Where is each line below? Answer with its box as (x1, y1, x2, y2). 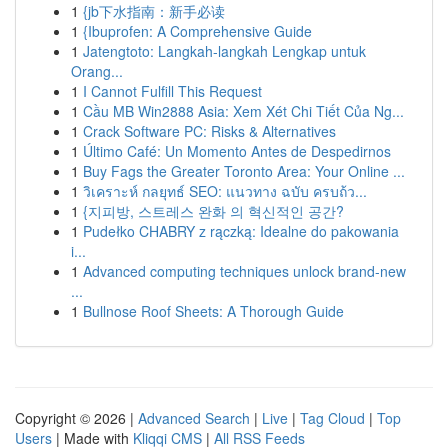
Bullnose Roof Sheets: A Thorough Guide (83, 301, 344, 321)
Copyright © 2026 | (15, 408, 138, 428)
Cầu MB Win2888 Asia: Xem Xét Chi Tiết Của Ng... (83, 101, 404, 121)
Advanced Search (138, 408, 250, 428)
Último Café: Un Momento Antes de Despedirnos (83, 141, 391, 161)
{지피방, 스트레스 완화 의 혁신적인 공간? (83, 201, 344, 221)
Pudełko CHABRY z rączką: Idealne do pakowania (83, 221, 399, 241)
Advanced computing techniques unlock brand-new (83, 261, 406, 281)
